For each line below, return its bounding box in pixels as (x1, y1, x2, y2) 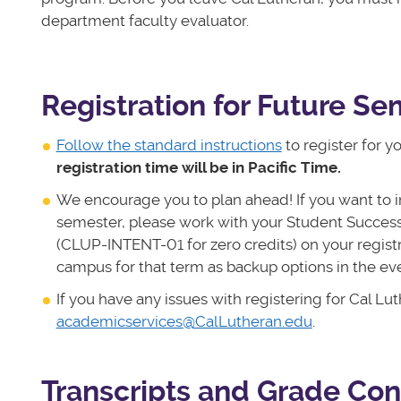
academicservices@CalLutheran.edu (55, 311, 312, 330)
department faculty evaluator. (40, 12, 249, 30)
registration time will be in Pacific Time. (55, 158, 341, 176)
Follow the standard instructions (55, 135, 282, 154)
